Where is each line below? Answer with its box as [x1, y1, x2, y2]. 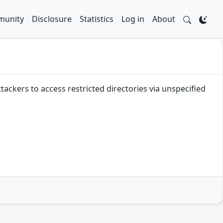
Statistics [80, 13, 113, 24]
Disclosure [32, 13, 72, 24]
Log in [121, 13, 144, 24]
